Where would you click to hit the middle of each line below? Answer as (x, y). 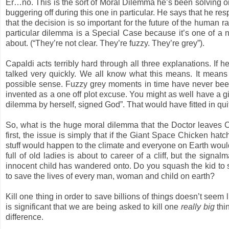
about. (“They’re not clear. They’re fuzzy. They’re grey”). (105, 43)
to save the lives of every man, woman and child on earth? (110, 176)
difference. (25, 217)
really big (198, 207)
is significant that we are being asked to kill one (93, 207)
